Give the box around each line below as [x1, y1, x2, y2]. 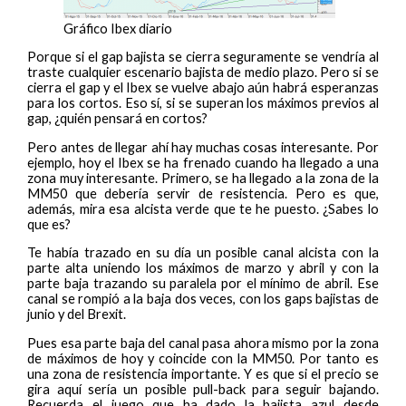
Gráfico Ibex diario [63, 20, 173, 36]
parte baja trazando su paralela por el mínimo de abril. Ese [27, 275, 379, 292]
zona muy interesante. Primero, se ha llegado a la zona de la [27, 169, 379, 186]
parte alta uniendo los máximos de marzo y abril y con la [27, 260, 379, 276]
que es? [27, 216, 72, 232]
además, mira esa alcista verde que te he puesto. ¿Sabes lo [27, 200, 379, 217]
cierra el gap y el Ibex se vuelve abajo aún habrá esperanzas [27, 80, 379, 96]
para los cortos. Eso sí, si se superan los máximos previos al [27, 95, 379, 111]
